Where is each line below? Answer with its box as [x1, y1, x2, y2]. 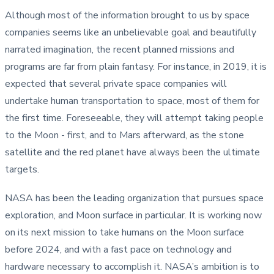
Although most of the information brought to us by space [5, 8, 250, 22]
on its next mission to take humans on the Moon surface [5, 225, 244, 239]
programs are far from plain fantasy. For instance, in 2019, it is [5, 59, 267, 73]
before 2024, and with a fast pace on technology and [5, 242, 232, 256]
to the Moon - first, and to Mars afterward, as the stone [5, 128, 244, 142]
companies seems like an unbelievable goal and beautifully [5, 25, 256, 39]
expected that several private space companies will [5, 76, 227, 91]
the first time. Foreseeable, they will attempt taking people [5, 111, 264, 125]
